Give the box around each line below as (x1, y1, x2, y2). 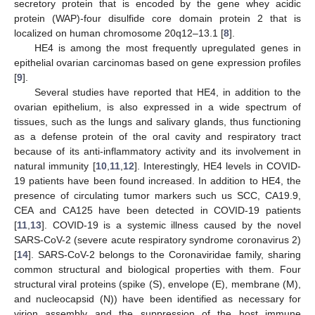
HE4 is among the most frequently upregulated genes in (34, 41, 301, 53)
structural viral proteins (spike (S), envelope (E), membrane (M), (14, 278, 301, 290)
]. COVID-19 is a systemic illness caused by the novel (41, 219, 301, 231)
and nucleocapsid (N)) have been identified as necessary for (14, 292, 301, 304)
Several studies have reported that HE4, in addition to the (34, 86, 301, 98)
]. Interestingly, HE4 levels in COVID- (134, 160, 302, 172)
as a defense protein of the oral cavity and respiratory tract (14, 130, 301, 142)
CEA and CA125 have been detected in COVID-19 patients (14, 204, 301, 216)
